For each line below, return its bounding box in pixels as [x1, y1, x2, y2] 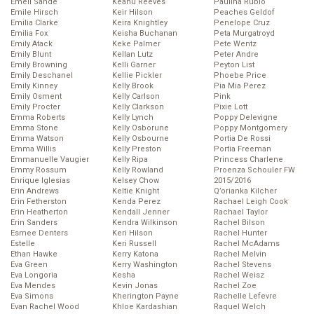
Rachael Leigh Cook [214, 197, 288, 207]
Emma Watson [11, 134, 64, 144]
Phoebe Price [214, 71, 266, 81]
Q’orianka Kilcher [214, 186, 277, 196]
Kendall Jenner [112, 207, 170, 217]
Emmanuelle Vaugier [11, 155, 89, 165]
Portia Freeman [214, 144, 271, 154]
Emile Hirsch [11, 8, 58, 18]
